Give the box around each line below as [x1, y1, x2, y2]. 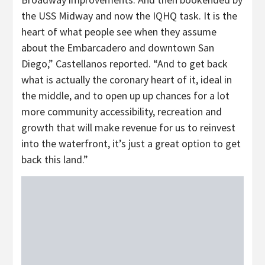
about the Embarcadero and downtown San [21, 40, 214, 54]
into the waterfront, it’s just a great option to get [21, 136, 241, 150]
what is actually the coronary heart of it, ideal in [21, 72, 232, 86]
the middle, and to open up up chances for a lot [21, 88, 230, 102]
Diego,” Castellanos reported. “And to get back [21, 56, 228, 70]
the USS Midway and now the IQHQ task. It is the [21, 8, 237, 22]
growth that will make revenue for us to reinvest [21, 120, 235, 134]
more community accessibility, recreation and [21, 104, 222, 118]
